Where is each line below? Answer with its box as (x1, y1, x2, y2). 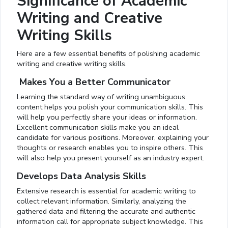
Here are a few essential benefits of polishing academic (17, 48, 200, 59)
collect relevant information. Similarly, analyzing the (17, 196, 186, 207)
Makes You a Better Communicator (17, 76, 173, 89)
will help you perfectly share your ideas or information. (17, 112, 197, 123)
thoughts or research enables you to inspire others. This (17, 142, 203, 153)
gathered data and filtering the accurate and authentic (17, 206, 195, 217)
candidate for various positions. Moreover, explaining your (17, 132, 209, 143)
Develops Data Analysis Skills (17, 170, 146, 183)
